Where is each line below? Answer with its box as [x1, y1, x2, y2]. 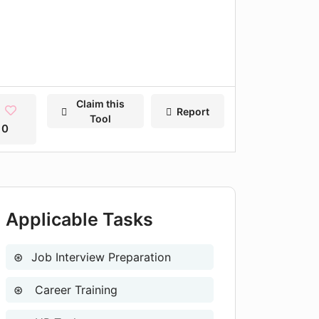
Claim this [76, 98, 125, 110]
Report [176, 105, 209, 117]
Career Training [31, 283, 117, 297]
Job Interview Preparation [31, 250, 171, 264]
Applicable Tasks [6, 209, 153, 230]
